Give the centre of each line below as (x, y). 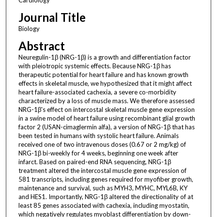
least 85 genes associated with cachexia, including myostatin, (104, 205)
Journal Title (52, 17)
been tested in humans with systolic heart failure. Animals (98, 135)
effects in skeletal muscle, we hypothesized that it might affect (105, 83)
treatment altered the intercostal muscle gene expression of (102, 170)
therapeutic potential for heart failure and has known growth (103, 74)
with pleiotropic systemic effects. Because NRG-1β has (94, 66)
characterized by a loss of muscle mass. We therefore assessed (106, 101)
